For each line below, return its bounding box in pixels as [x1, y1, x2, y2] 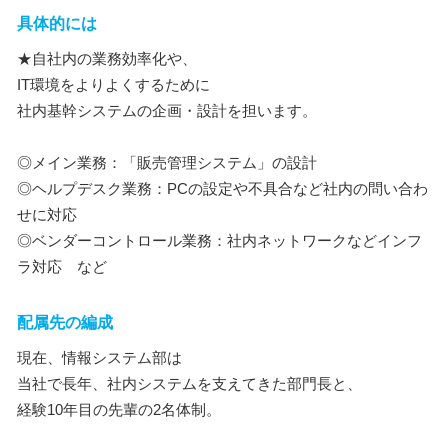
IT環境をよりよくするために [17, 76, 210, 93]
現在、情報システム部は [17, 349, 182, 366]
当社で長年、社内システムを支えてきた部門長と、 [17, 375, 362, 392]
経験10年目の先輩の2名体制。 [17, 401, 221, 418]
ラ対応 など [17, 258, 107, 275]
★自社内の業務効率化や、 [17, 50, 197, 67]
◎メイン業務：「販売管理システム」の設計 [17, 154, 317, 171]
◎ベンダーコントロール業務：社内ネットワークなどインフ [17, 232, 422, 249]
